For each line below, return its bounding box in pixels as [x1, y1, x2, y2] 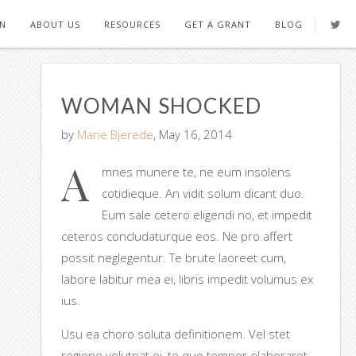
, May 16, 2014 [153, 126, 232, 142]
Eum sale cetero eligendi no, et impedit [101, 207, 312, 222]
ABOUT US [30, 18, 80, 30]
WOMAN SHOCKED [60, 93, 261, 118]
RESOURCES [104, 18, 161, 30]
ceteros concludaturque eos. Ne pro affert [60, 228, 292, 244]
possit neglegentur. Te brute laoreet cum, [60, 250, 286, 265]
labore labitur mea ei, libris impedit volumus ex [60, 271, 313, 287]
